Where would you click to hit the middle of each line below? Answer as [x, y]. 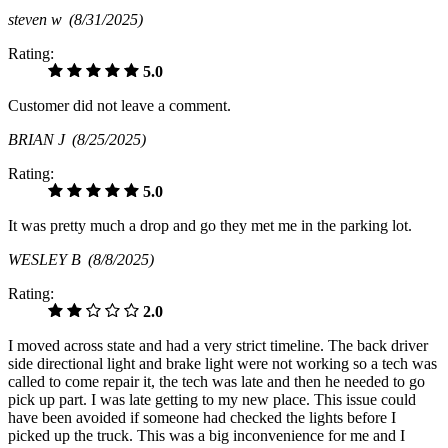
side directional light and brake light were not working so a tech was [222, 364]
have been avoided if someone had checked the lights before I [202, 418]
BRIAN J [40, 140]
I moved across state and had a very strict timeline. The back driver [218, 346]
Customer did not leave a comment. [119, 106]
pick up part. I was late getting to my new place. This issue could [212, 400]
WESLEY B [48, 260]
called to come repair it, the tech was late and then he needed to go [216, 382]
